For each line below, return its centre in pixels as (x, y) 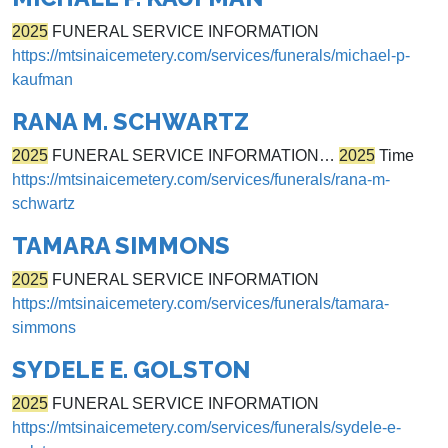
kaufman (42, 80)
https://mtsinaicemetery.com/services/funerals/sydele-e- (206, 428)
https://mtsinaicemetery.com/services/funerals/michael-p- (211, 56)
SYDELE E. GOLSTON (131, 370)
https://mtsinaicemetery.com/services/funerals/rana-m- (201, 180)
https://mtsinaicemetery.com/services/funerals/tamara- (200, 304)
